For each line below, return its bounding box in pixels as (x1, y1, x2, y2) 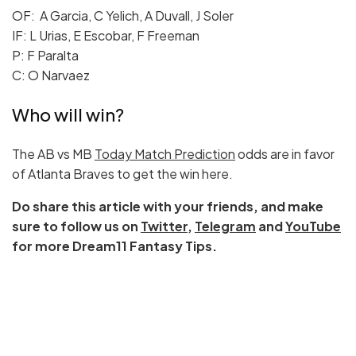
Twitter (141, 218, 188, 235)
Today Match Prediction (95, 145, 235, 163)
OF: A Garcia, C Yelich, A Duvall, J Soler (12, 7, 234, 25)
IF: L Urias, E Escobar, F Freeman (12, 27, 199, 44)
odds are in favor (235, 145, 335, 163)
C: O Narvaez (12, 67, 90, 84)
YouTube (285, 218, 341, 235)
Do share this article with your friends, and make (12, 198, 323, 215)
